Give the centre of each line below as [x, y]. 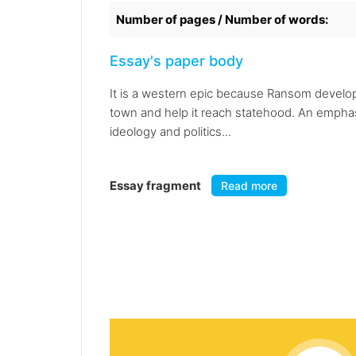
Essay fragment [157, 186]
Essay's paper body [176, 61]
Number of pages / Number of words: [222, 20]
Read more [249, 186]
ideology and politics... [170, 132]
